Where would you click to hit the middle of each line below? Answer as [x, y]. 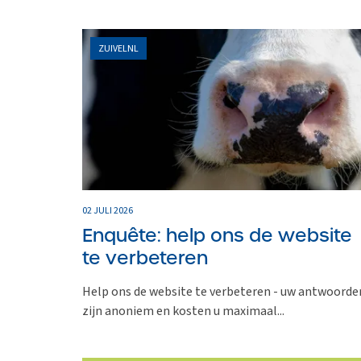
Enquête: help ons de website [217, 235]
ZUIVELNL [118, 48]
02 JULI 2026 [108, 210]
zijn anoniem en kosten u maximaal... [183, 311]
